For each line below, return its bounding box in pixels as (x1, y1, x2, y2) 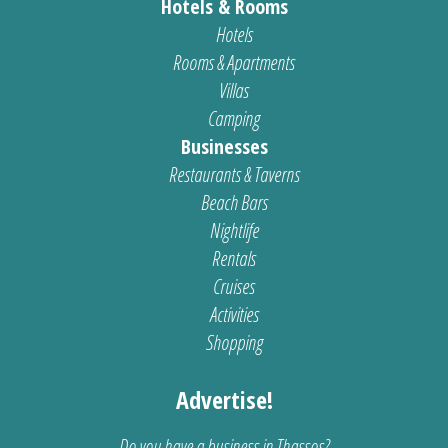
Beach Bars (200, 189, 268, 217)
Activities (209, 301, 259, 329)
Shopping (205, 329, 263, 357)
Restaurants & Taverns (168, 161, 300, 189)
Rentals (212, 245, 256, 273)
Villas (219, 77, 249, 105)
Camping (208, 105, 260, 133)
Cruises (213, 273, 255, 301)
